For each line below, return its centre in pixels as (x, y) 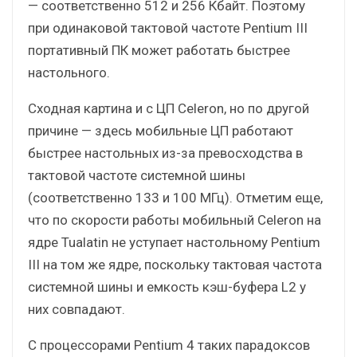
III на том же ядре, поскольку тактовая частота (175, 264)
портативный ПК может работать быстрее (159, 50)
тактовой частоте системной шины (137, 175)
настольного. (69, 72)
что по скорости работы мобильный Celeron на (175, 220)
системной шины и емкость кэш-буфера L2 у (167, 286)
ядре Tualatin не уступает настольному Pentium (174, 242)
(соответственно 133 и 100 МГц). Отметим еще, (175, 197)
